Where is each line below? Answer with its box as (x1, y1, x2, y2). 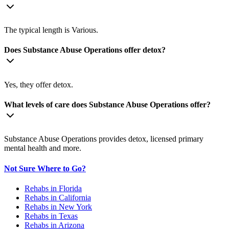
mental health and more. (4, 144, 81, 153)
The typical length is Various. (4, 26, 98, 35)
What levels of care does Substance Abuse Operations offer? (4, 100, 211, 109)
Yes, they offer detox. (4, 80, 73, 89)
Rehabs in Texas (25, 211, 78, 220)
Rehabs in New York (25, 202, 92, 211)
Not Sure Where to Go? (4, 164, 86, 173)
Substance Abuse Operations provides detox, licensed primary (4, 134, 203, 144)
